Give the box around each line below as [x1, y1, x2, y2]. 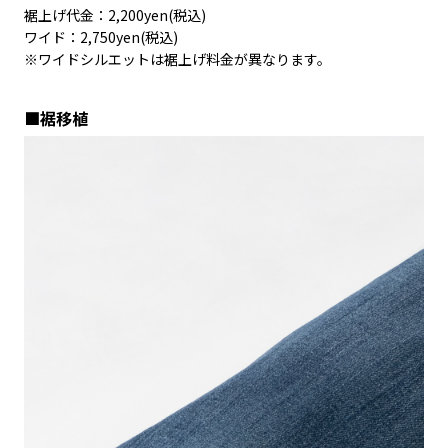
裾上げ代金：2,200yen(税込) [24, 5, 206, 26]
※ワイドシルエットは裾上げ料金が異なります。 [24, 49, 331, 70]
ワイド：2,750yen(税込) [24, 27, 178, 48]
